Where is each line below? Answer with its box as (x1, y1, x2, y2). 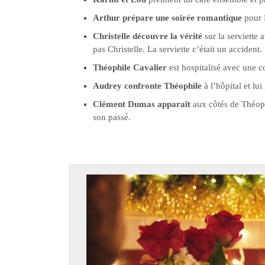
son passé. (93, 112, 131, 122)
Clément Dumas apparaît (93, 99, 190, 109)
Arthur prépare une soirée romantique (93, 12, 242, 22)
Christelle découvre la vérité (93, 31, 202, 41)
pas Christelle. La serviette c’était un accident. (93, 44, 262, 54)
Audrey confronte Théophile (93, 80, 202, 91)
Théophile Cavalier (93, 62, 167, 72)
